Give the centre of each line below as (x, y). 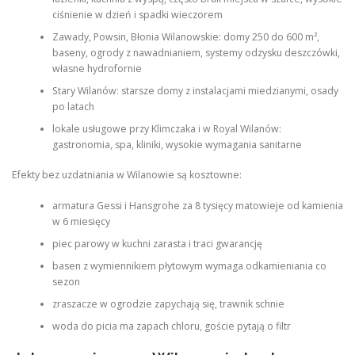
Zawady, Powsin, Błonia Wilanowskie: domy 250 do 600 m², (185, 36)
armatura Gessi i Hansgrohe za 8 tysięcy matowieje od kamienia (197, 205)
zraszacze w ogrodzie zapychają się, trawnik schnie (168, 303)
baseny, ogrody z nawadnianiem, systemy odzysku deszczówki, (196, 52)
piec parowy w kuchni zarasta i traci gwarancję (157, 243)
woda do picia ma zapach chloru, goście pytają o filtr (171, 326)
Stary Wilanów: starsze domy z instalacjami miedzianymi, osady (195, 90)
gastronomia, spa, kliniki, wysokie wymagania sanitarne (177, 144)
